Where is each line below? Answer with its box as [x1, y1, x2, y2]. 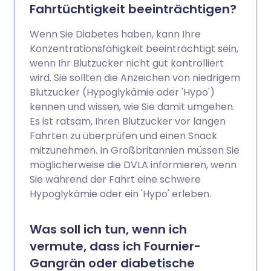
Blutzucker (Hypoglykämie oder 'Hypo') [30, 85, 215, 99]
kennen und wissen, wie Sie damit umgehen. [30, 100, 235, 114]
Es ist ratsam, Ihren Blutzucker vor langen [30, 114, 226, 128]
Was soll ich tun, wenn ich [30, 221, 187, 238]
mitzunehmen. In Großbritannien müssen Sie [30, 143, 240, 157]
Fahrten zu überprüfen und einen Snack [30, 129, 217, 143]
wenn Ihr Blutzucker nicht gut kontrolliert [30, 56, 224, 70]
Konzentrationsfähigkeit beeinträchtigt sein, [30, 42, 238, 56]
